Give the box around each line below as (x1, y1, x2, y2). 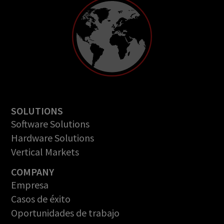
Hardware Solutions (11, 131, 94, 144)
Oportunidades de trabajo (11, 206, 120, 219)
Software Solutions (11, 117, 90, 130)
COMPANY (11, 165, 54, 178)
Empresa (11, 178, 49, 191)
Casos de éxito (11, 192, 71, 205)
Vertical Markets (11, 145, 79, 158)
